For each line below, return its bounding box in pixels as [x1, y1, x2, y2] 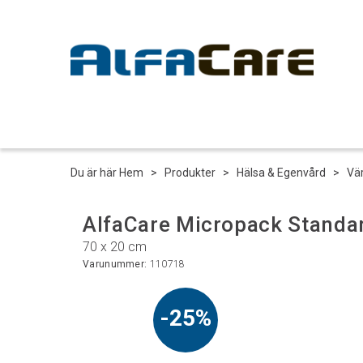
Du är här [70, 166, 117, 179]
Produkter [164, 166, 216, 179]
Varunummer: [83, 258, 150, 270]
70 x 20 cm [83, 239, 147, 254]
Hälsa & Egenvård [237, 166, 326, 179]
